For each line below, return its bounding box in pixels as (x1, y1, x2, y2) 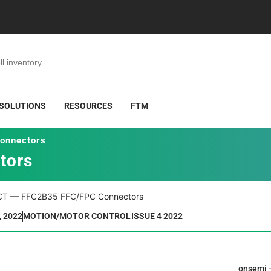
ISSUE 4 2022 (131, 211, 183, 221)
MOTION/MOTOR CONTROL (23, 211, 131, 221)
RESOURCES (64, 100, 113, 111)
